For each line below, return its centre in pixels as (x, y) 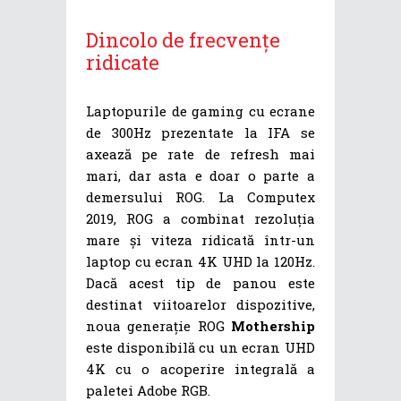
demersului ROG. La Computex (200, 197)
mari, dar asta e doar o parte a (200, 176)
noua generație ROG (158, 326)
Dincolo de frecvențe (183, 40)
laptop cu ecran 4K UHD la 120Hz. (200, 262)
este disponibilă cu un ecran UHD (200, 348)
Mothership (273, 326)
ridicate (123, 63)
